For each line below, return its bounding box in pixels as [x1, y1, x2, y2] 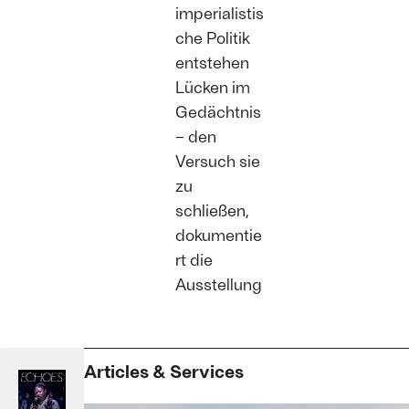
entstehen [175, 52, 249, 73]
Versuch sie [175, 151, 260, 172]
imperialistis [175, 3, 264, 24]
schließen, [175, 200, 249, 221]
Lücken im [175, 77, 250, 98]
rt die [175, 249, 213, 270]
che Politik [175, 27, 250, 48]
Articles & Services [84, 360, 244, 383]
